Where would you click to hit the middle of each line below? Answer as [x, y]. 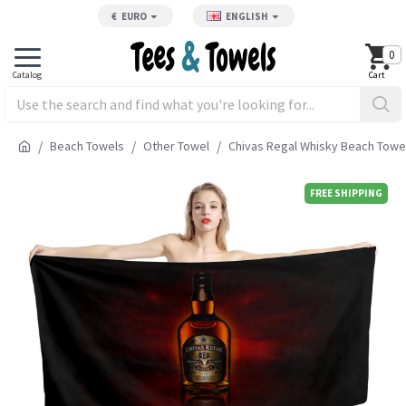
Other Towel [176, 145]
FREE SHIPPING [346, 193]
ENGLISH [247, 16]
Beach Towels [87, 145]
